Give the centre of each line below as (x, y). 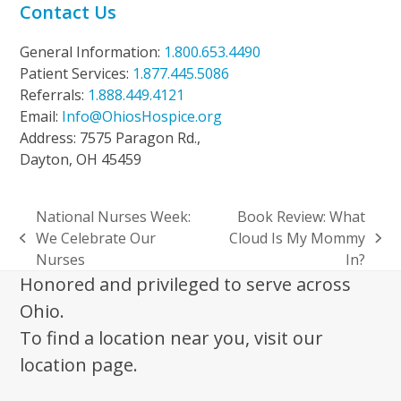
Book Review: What (302, 216)
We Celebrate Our (95, 238)
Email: (41, 116)
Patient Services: (77, 73)
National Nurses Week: (113, 216)
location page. (79, 364)
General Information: (92, 51)
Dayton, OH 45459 (81, 159)
